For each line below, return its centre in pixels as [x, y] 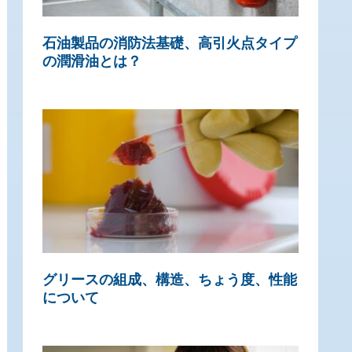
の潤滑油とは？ [92, 62]
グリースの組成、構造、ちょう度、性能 [170, 280]
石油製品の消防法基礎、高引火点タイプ [170, 44]
